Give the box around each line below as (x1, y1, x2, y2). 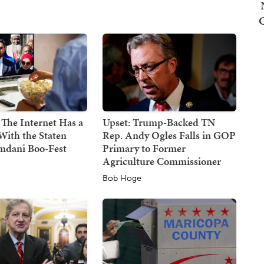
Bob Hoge (102, 173, 141, 183)
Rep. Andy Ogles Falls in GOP (102, 127, 236, 143)
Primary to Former (102, 140, 186, 156)
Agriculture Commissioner (102, 153, 221, 169)
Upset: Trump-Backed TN (102, 114, 215, 130)
